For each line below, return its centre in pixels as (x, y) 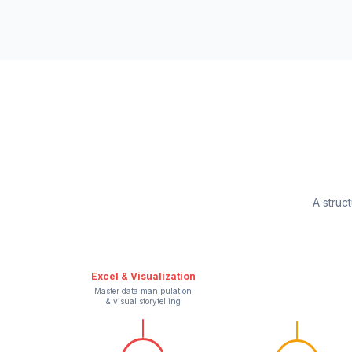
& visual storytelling (143, 301)
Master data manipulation (143, 290)
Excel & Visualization (143, 276)
